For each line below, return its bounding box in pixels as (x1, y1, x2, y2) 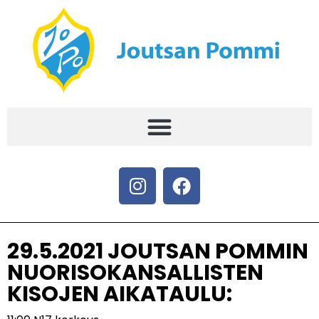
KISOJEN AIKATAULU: (7, 279, 232, 309)
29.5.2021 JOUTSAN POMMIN (7, 236, 308, 266)
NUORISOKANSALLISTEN (7, 258, 263, 288)
